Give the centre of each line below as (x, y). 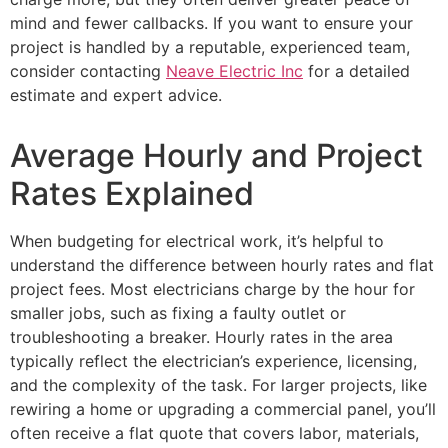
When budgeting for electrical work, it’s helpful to (197, 241)
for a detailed (356, 71)
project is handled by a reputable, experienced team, (210, 47)
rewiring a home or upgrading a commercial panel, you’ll (223, 409)
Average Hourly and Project (216, 156)
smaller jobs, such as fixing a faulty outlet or (178, 313)
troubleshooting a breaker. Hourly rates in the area (201, 337)
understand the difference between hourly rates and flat (222, 265)
